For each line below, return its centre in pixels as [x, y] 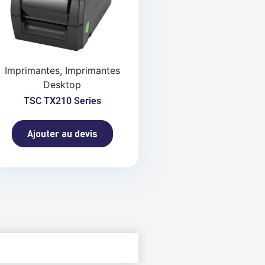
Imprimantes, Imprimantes [62, 71]
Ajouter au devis [62, 134]
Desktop [62, 85]
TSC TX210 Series [62, 101]
